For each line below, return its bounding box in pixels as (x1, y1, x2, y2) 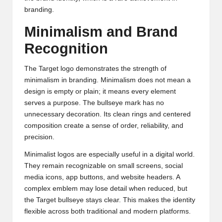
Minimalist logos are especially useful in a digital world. (24, 151, 195, 159)
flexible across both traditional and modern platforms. (24, 208, 191, 216)
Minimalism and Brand (24, 24, 178, 40)
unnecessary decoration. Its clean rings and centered (24, 111, 191, 118)
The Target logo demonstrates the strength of (24, 65, 166, 73)
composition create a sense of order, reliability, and (24, 122, 183, 130)
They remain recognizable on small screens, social (24, 162, 183, 170)
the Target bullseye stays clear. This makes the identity (24, 196, 195, 204)
